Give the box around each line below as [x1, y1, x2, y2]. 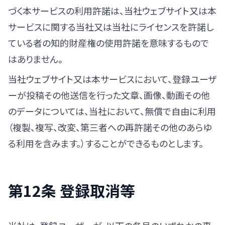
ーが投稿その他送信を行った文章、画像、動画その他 [8, 88, 210, 101]
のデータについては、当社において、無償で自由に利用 [8, 104, 216, 118]
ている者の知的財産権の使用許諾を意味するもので [8, 36, 209, 49]
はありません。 [8, 52, 63, 65]
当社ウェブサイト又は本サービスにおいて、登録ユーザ [8, 72, 216, 85]
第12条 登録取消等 [8, 179, 135, 201]
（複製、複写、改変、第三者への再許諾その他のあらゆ [8, 121, 211, 134]
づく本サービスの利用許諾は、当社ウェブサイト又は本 [8, 4, 216, 17]
